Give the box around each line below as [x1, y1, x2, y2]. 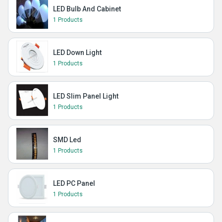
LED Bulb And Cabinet [53, 5, 121, 13]
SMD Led [53, 136, 81, 144]
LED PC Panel [53, 179, 95, 187]
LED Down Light [53, 49, 102, 56]
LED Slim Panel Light [53, 92, 118, 100]
